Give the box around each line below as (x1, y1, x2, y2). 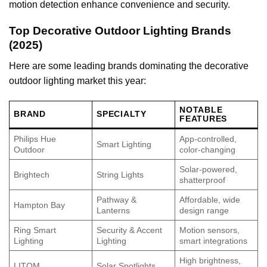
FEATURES (179, 113, 227, 123)
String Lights (97, 169, 144, 179)
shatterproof (179, 175, 226, 185)
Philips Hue (14, 133, 57, 144)
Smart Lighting (97, 139, 152, 149)
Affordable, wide (179, 194, 241, 204)
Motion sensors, (179, 225, 240, 235)
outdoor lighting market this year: (9, 76, 146, 86)
